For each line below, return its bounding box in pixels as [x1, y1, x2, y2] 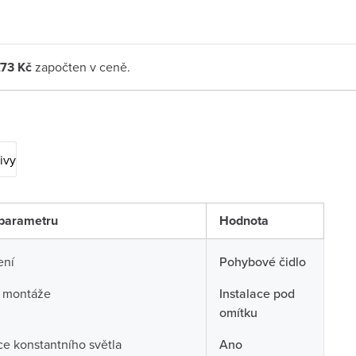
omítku [219, 304, 257, 321]
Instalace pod [219, 284, 295, 302]
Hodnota [219, 211, 269, 230]
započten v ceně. [31, 58, 130, 75]
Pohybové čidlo [219, 253, 306, 270]
